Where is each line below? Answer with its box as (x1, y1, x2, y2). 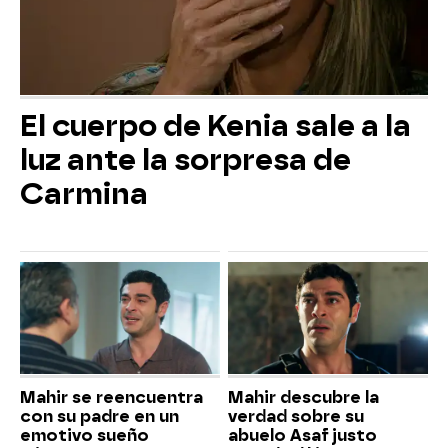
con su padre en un (20, 407, 179, 427)
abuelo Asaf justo (228, 426, 377, 446)
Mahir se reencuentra (20, 388, 203, 408)
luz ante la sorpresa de (20, 142, 351, 177)
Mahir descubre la (228, 388, 379, 408)
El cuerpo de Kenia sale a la (20, 108, 411, 143)
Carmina (20, 176, 148, 211)
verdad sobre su (228, 407, 364, 427)
